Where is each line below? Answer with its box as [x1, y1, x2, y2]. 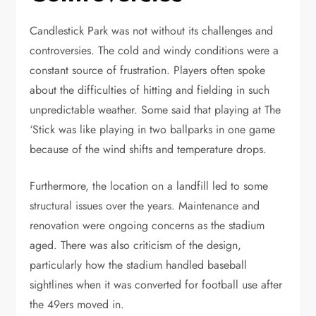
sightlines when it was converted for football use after [30, 276, 283, 293]
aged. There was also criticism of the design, [30, 236, 242, 253]
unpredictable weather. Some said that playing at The [30, 101, 281, 118]
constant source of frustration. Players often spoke [30, 61, 266, 78]
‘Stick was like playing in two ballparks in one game [30, 121, 276, 138]
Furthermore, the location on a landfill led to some [30, 177, 269, 194]
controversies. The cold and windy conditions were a [30, 42, 279, 59]
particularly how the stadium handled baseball [30, 256, 248, 273]
